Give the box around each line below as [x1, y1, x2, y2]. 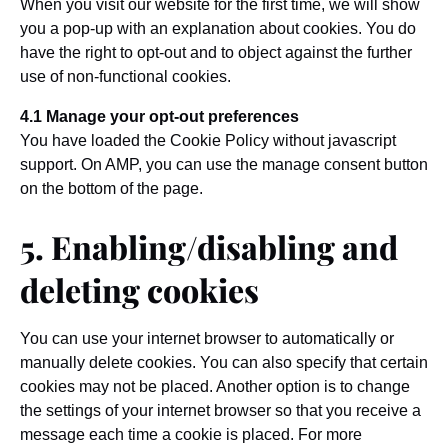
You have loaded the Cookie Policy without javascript [20, 132, 396, 149]
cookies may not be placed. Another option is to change [20, 378, 410, 395]
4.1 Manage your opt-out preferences [20, 108, 299, 125]
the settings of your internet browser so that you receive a [20, 402, 421, 419]
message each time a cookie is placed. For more [20, 426, 362, 443]
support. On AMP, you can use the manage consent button [20, 156, 428, 173]
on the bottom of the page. [20, 180, 203, 197]
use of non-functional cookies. [20, 68, 231, 85]
